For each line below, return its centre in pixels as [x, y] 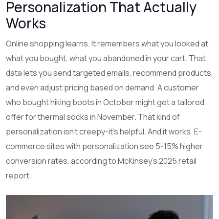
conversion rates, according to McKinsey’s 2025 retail [101, 161]
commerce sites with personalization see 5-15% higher [104, 146]
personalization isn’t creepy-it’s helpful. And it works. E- [104, 131]
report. [19, 175]
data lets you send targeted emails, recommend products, [109, 73]
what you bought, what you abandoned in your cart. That [106, 58]
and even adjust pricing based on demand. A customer [102, 87]
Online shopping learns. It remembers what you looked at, [108, 43]
